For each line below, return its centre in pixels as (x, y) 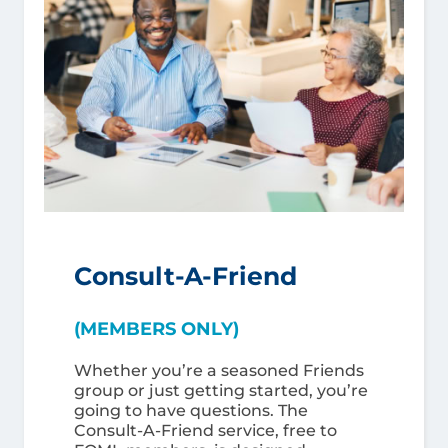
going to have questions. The (191, 410)
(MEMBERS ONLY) (156, 329)
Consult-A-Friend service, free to (205, 430)
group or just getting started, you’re (221, 390)
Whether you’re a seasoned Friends (219, 370)
